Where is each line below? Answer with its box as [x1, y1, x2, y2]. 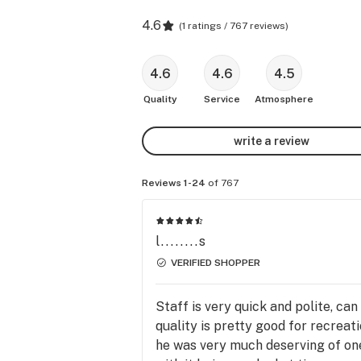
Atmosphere [255, 93, 313, 105]
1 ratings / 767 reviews [182, 20, 285, 31]
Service [204, 93, 240, 105]
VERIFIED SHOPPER [171, 256, 260, 268]
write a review [234, 134, 309, 147]
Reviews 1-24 [142, 177, 205, 189]
